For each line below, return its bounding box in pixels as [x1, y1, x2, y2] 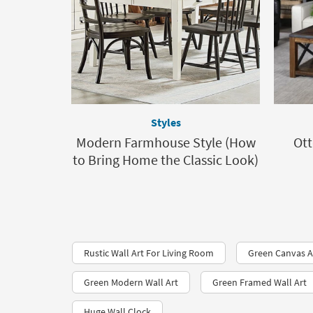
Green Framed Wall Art [212, 276, 307, 289]
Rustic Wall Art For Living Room [84, 247, 214, 259]
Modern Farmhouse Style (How [75, 133, 256, 151]
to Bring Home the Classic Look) [73, 151, 259, 168]
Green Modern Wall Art [84, 276, 178, 289]
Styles [150, 115, 181, 129]
